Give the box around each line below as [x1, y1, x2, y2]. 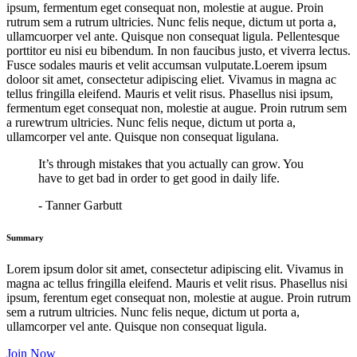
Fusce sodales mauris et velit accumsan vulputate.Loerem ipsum [6, 57, 327, 72]
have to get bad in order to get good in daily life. [38, 171, 280, 185]
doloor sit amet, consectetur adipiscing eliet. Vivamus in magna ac [6, 72, 336, 86]
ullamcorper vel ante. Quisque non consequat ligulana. [6, 129, 279, 143]
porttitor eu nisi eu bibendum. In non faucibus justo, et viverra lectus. [6, 43, 351, 57]
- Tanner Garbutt [38, 198, 122, 212]
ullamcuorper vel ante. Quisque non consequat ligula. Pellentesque [6, 29, 339, 43]
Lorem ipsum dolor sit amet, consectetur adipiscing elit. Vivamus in [6, 261, 343, 276]
